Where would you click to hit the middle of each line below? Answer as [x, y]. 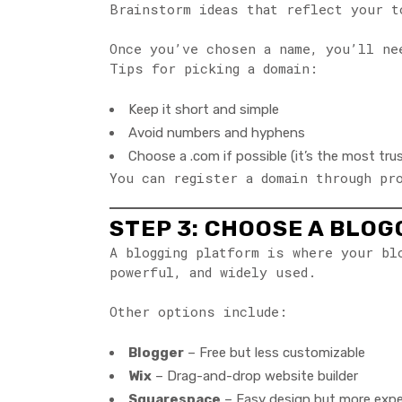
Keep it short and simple [204, 109]
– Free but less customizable [275, 353]
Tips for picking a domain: [214, 68]
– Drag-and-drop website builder [255, 376]
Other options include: [198, 312]
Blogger [156, 353]
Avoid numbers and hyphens [217, 132]
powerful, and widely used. [213, 272]
